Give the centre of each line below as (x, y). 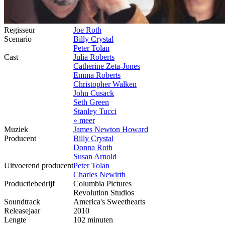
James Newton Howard (111, 129)
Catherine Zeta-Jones (107, 66)
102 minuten (93, 219)
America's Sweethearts (109, 201)
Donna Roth (93, 147)
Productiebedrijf (29, 183)
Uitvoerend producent (39, 165)
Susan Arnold (95, 156)
